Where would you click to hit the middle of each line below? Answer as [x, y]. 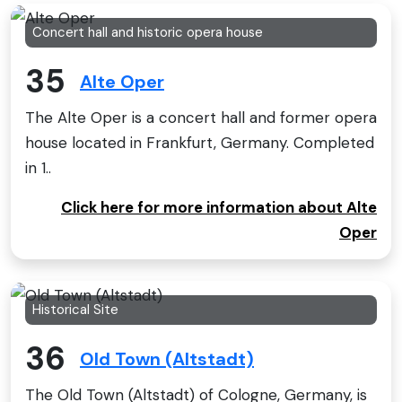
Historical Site [75, 309]
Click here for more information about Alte [219, 207]
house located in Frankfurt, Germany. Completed [200, 142]
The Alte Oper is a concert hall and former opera [201, 117]
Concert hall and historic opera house [148, 33]
